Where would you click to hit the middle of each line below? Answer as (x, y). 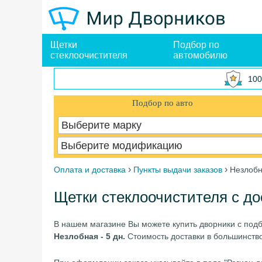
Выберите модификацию (122, 146)
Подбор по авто (163, 103)
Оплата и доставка (90, 170)
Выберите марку (101, 125)
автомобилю (200, 55)
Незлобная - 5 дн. (89, 236)
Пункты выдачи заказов (178, 170)
